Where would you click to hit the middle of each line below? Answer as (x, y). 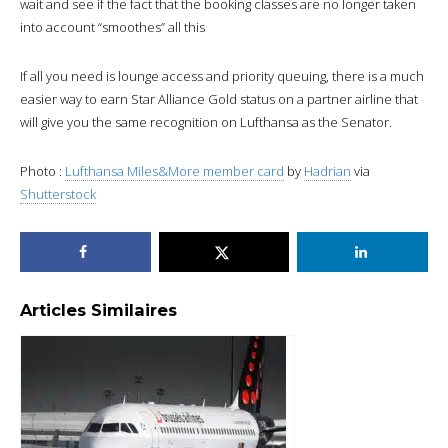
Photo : (42, 170)
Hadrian (327, 170)
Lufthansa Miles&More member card (174, 170)
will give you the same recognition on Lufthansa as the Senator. (206, 121)
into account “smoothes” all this (112, 26)
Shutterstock (58, 193)
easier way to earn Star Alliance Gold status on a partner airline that (219, 98)
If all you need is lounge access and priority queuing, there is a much (222, 75)
